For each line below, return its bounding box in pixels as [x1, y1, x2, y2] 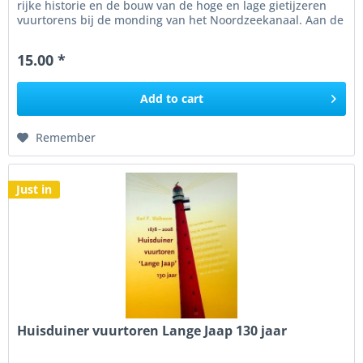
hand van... [17, 27, 79, 43]
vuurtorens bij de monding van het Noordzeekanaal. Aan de [17, 12, 344, 28]
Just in [16, 181, 53, 197]
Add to [140, 91, 179, 107]
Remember [36, 130, 96, 146]
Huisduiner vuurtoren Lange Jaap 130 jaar [17, 321, 288, 340]
